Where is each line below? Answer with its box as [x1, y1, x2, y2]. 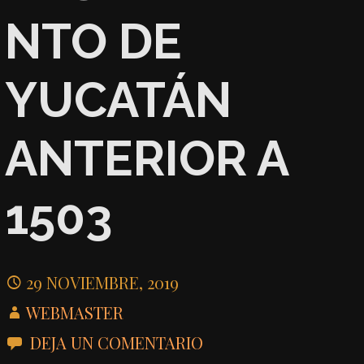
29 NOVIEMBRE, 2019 [26, 271, 180, 293]
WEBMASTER [26, 301, 124, 323]
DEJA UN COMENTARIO [30, 331, 204, 353]
